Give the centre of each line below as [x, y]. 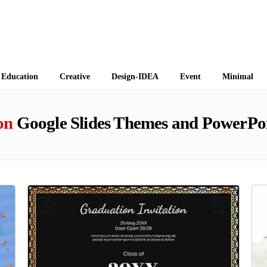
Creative [75, 77]
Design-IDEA [135, 77]
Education [20, 77]
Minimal [238, 77]
